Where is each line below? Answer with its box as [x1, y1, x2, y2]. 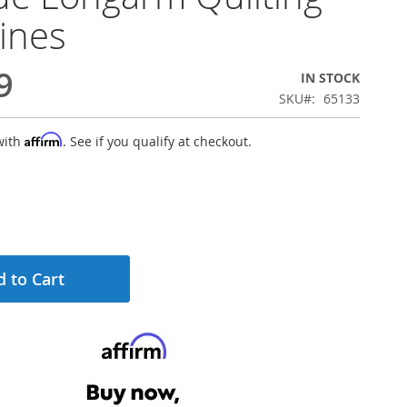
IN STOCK [301, 69, 360, 86]
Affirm [25, 132, 63, 147]
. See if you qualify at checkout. [63, 133, 252, 150]
